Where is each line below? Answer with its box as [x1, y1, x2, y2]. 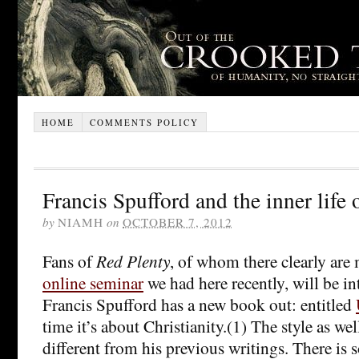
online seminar [42, 270, 143, 294]
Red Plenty [96, 248, 170, 272]
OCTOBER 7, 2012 [123, 213, 232, 230]
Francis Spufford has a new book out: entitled [42, 292, 356, 316]
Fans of [42, 248, 96, 272]
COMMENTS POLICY [89, 115, 199, 128]
